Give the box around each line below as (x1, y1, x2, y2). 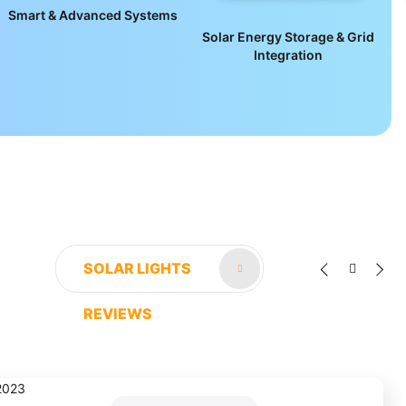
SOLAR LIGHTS (83, 259, 191, 278)
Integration (254, 47, 323, 63)
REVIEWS (83, 304, 152, 324)
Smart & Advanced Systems (7, 7, 178, 24)
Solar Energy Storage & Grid (202, 29, 374, 45)
